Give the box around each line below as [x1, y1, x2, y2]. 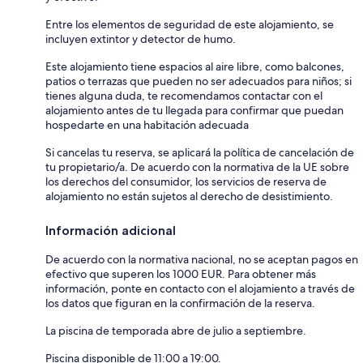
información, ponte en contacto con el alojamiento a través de [45, 281, 355, 297]
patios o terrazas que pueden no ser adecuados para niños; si [45, 74, 352, 89]
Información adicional [45, 223, 176, 239]
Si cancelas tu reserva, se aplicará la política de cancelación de [45, 145, 354, 160]
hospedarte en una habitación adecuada [45, 117, 249, 133]
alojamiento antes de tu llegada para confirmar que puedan [45, 103, 344, 118]
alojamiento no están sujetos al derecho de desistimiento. [45, 189, 333, 204]
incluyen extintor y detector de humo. [45, 32, 236, 47]
